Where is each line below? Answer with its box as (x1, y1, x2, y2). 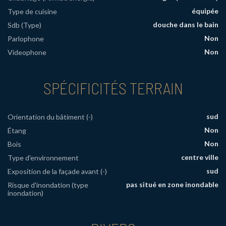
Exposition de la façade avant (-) (8, 166, 107, 176)
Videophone (8, 48, 46, 57)
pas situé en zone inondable (126, 180, 218, 189)
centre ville (181, 152, 218, 161)
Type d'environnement (8, 153, 79, 162)
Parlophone (8, 34, 44, 43)
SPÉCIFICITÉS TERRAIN (43, 78, 183, 98)
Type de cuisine (8, 7, 57, 16)
